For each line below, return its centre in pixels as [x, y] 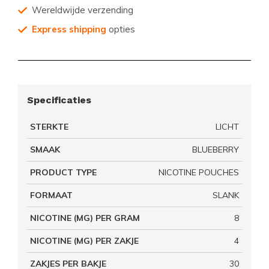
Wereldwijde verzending [83, 10]
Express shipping [69, 29]
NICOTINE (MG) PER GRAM [85, 218]
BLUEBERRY [216, 150]
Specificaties [59, 100]
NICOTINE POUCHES [199, 172]
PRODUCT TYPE [63, 172]
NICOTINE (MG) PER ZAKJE [84, 241]
